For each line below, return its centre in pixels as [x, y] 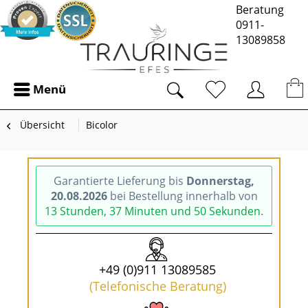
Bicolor [102, 125]
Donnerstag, [220, 181]
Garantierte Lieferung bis [120, 181]
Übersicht [42, 125]
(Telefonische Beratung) [157, 286]
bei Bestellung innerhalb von [182, 196]
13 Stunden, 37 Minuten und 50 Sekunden [153, 211]
